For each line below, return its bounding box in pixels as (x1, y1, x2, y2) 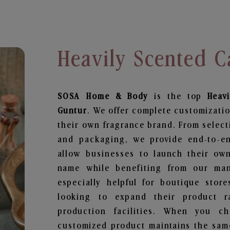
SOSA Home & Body (57, 92, 154, 101)
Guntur (57, 106, 88, 116)
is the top (154, 92, 208, 101)
